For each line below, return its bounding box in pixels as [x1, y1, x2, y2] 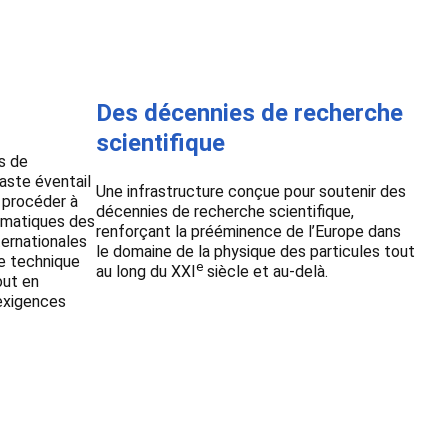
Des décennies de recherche [96, 98, 403, 127]
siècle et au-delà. [207, 261, 328, 281]
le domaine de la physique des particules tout [96, 241, 415, 261]
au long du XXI [96, 261, 196, 281]
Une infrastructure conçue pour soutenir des [96, 181, 406, 201]
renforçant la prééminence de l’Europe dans [96, 221, 401, 241]
